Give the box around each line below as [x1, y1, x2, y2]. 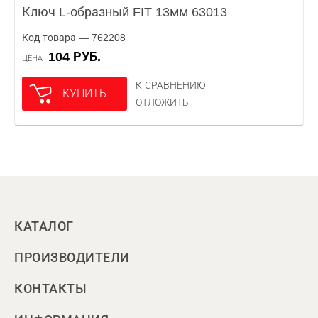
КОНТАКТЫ [14, 282, 87, 296]
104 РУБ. [55, 50, 101, 64]
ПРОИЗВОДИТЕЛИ [14, 251, 130, 265]
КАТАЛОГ [14, 219, 74, 234]
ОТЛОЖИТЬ [136, 97, 189, 108]
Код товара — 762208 [22, 32, 126, 43]
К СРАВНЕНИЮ [136, 79, 206, 91]
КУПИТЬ [62, 87, 106, 99]
